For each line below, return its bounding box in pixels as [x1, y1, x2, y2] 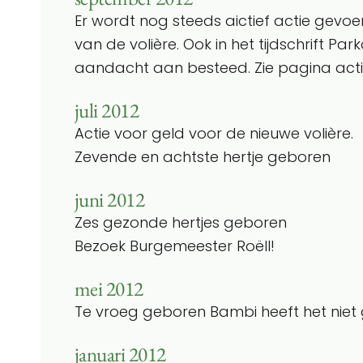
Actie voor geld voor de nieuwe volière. [75, 122, 353, 143]
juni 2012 [75, 186, 145, 213]
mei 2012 [75, 275, 143, 302]
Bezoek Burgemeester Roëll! [75, 235, 275, 256]
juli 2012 [75, 96, 139, 124]
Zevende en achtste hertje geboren [75, 146, 331, 167]
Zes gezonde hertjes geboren [75, 211, 287, 233]
